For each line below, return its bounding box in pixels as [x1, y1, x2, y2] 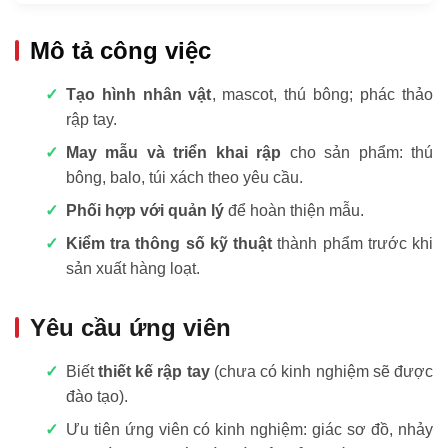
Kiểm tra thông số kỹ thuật [65, 234, 273, 252]
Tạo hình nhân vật [65, 85, 212, 103]
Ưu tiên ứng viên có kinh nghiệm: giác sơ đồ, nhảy [65, 420, 433, 438]
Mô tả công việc [30, 36, 211, 64]
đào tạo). [65, 387, 128, 405]
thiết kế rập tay [98, 362, 210, 380]
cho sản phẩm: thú [281, 143, 434, 161]
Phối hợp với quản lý [65, 201, 224, 219]
